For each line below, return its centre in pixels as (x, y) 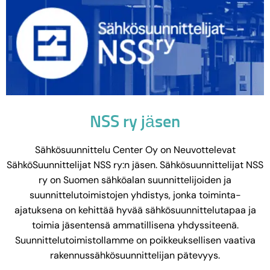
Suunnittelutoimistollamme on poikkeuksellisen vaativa (135, 240)
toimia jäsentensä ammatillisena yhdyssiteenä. (135, 225)
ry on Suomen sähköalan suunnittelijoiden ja (135, 180)
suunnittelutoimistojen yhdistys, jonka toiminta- (135, 195)
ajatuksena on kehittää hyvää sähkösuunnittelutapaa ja (135, 210)
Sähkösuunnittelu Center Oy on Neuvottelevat (135, 150)
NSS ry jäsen (135, 123)
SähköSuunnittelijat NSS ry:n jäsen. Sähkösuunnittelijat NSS (135, 165)
